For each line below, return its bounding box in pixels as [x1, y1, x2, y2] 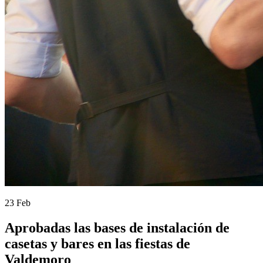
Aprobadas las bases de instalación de [5, 220, 230, 235]
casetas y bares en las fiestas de [5, 235, 190, 251]
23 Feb [5, 197, 31, 208]
